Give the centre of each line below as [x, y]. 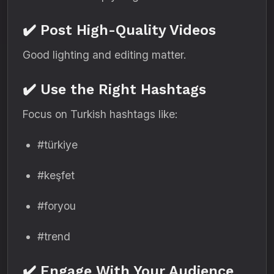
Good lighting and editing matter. [104, 55]
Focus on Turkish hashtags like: [100, 114]
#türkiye [57, 145]
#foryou [57, 206]
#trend [54, 236]
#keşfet [56, 175]
